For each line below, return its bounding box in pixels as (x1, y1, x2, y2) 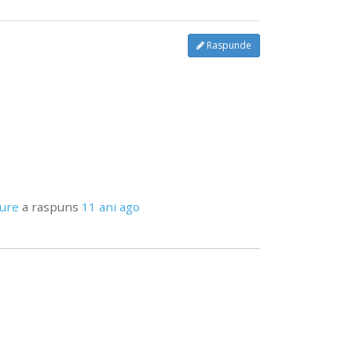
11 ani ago (81, 199, 140, 215)
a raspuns (18, 199, 82, 215)
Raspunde (203, 38, 251, 52)
